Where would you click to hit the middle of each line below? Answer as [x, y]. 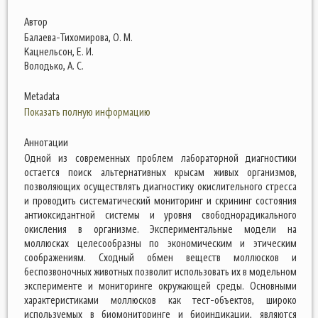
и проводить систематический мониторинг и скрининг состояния [160, 201]
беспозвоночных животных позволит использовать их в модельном [160, 272]
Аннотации [46, 142]
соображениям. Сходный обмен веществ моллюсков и [160, 257]
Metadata [42, 96]
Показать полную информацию [87, 112]
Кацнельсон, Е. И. [59, 51]
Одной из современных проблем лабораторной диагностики [160, 158]
